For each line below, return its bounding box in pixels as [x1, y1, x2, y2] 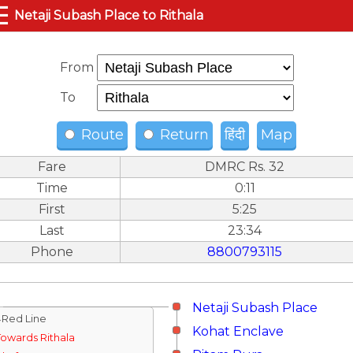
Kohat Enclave [192, 324, 284, 339]
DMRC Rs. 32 [205, 159, 284, 174]
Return [156, 126, 209, 143]
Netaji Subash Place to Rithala [14, 8, 203, 23]
